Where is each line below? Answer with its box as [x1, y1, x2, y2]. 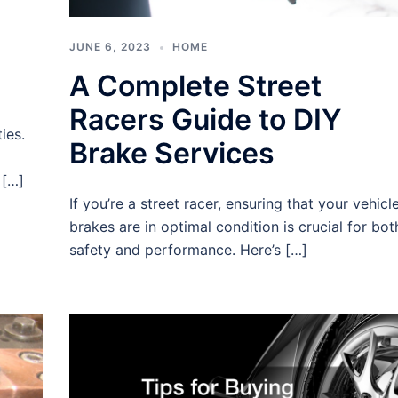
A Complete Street [68, 68, 322, 104]
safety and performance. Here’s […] [68, 241, 307, 259]
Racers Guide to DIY [68, 102, 342, 138]
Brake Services [68, 136, 275, 171]
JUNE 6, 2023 [68, 40, 151, 54]
